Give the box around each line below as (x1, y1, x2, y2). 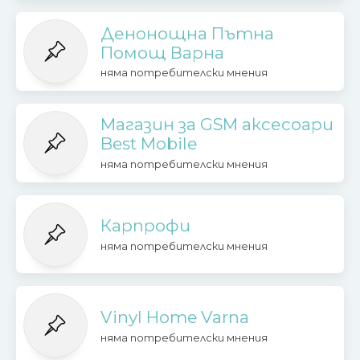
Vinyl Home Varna (100, 307, 249, 328)
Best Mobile (100, 133, 197, 154)
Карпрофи (100, 215, 190, 236)
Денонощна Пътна (100, 22, 274, 43)
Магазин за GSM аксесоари (100, 114, 333, 135)
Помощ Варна (100, 42, 224, 63)
